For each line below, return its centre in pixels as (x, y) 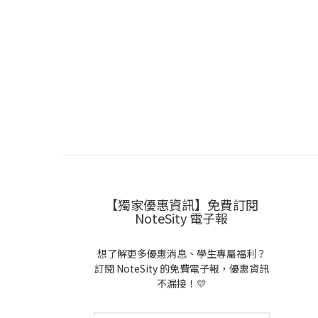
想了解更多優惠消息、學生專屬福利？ (181, 253)
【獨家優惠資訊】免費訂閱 (181, 204)
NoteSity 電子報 (182, 218)
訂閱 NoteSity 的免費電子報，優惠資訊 (181, 268)
